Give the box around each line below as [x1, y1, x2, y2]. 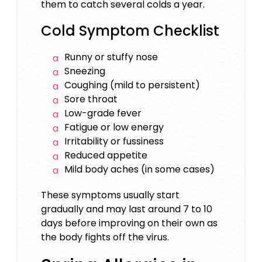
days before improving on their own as [41, 216, 218, 230]
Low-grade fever [64, 106, 142, 120]
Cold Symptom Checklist [41, 21, 219, 41]
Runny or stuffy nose [64, 50, 158, 64]
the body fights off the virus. [41, 230, 169, 244]
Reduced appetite [64, 149, 147, 163]
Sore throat [64, 92, 118, 106]
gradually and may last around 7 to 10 [41, 202, 212, 216]
